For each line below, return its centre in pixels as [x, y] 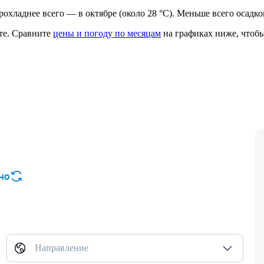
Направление [61, 248]
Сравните [31, 34]
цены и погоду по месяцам [107, 34]
